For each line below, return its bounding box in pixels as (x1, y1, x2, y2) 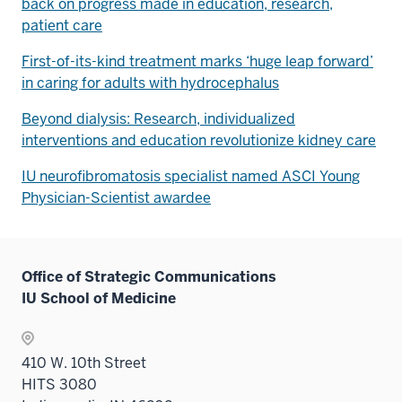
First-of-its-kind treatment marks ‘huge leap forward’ (22, 51, 373, 71)
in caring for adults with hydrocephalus (22, 73, 279, 92)
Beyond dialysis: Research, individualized (22, 109, 295, 128)
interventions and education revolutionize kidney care (22, 130, 376, 150)
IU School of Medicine (22, 288, 176, 308)
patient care (22, 15, 102, 35)
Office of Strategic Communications (22, 267, 276, 286)
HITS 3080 (22, 374, 97, 394)
